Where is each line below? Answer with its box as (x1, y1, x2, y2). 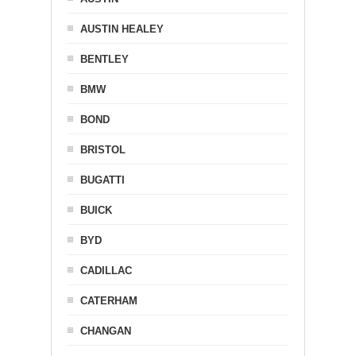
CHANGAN (80, 325, 131, 338)
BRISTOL (80, 144, 126, 157)
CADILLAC (80, 265, 132, 277)
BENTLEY (80, 53, 129, 66)
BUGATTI (80, 174, 125, 187)
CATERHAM (80, 295, 137, 308)
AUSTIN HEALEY (80, 23, 164, 36)
